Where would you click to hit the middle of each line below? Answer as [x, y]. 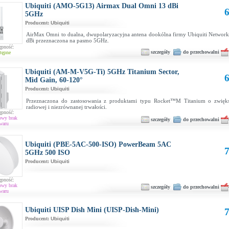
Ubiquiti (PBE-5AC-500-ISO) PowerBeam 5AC [98, 144]
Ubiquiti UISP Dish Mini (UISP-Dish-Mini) [92, 210]
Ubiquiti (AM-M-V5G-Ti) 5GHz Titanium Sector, [102, 72]
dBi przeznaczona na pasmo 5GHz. [67, 40]
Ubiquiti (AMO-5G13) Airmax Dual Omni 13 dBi [102, 6]
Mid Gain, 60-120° [54, 80]
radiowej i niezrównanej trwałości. [66, 107]
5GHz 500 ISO [48, 153]
